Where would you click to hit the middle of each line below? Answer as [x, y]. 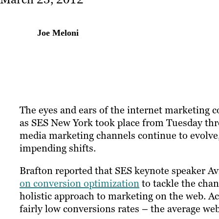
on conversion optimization [79, 184]
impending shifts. [58, 148]
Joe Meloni [58, 33]
